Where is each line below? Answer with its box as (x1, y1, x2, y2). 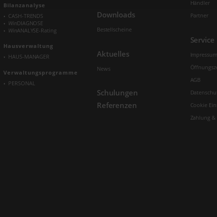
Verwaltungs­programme (3, 68, 78, 76)
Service (190, 34, 215, 45)
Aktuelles (96, 48, 129, 59)
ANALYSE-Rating (16, 26, 57, 34)
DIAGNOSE (16, 19, 44, 27)
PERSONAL (8, 79, 35, 87)
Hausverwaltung (3, 42, 54, 50)
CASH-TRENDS (8, 12, 44, 19)
